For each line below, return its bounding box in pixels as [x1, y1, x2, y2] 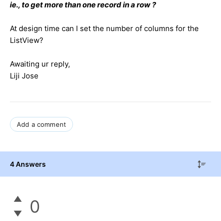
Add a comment [17, 120, 67, 128]
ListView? [10, 35, 43, 45]
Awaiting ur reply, [10, 59, 70, 69]
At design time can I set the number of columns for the [10, 23, 199, 33]
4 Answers [10, 159, 46, 168]
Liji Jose [10, 71, 38, 80]
